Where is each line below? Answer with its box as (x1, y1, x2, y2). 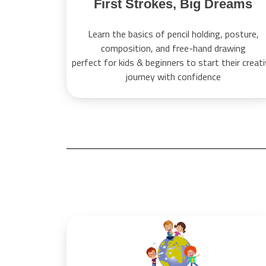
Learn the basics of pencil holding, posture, (87, 27, 259, 42)
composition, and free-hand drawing (100, 41, 246, 56)
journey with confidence (125, 69, 221, 84)
